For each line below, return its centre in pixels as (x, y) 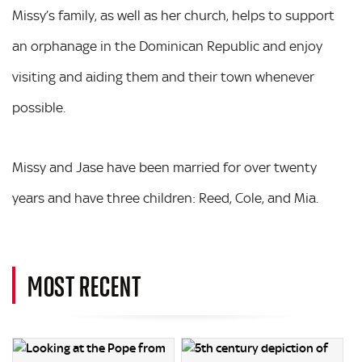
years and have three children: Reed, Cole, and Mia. (165, 198)
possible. (39, 107)
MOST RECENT (84, 285)
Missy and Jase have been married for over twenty (164, 167)
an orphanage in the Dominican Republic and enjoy (167, 46)
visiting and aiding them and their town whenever (163, 76)
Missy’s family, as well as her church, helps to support (173, 15)
